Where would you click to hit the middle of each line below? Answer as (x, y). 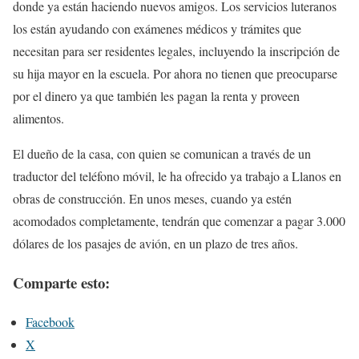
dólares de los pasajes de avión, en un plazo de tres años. (155, 244)
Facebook (50, 321)
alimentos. (38, 119)
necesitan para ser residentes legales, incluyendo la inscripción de (176, 51)
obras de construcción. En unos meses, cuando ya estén (152, 199)
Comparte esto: (61, 283)
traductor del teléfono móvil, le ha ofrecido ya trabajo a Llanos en (177, 176)
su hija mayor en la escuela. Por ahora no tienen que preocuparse (175, 74)
